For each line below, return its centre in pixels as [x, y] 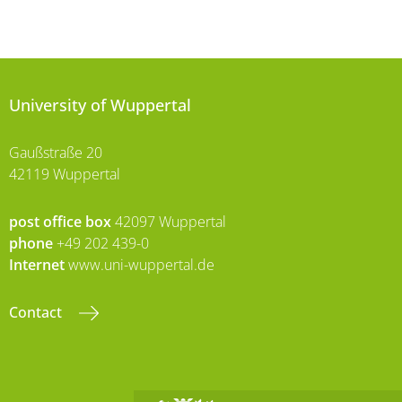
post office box [60, 221]
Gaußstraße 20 [56, 152]
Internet [37, 264]
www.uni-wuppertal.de [140, 264]
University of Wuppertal [100, 105]
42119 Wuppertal [65, 174]
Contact [37, 312]
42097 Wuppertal [169, 221]
